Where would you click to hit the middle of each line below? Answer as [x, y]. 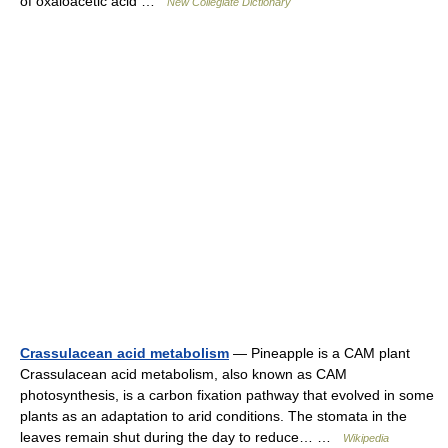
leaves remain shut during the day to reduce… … [181, 437]
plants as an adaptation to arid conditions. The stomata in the [213, 416]
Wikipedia [366, 438]
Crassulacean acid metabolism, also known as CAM [183, 374]
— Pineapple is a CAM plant [319, 353]
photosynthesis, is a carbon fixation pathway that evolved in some [227, 395]
